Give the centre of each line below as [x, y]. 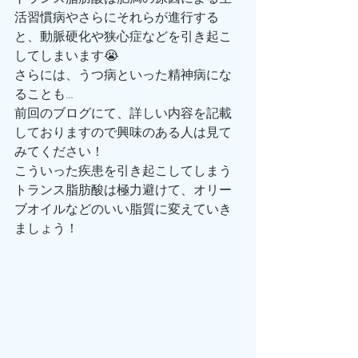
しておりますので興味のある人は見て [123, 133]
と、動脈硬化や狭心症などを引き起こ [123, 37]
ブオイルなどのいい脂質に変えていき [123, 209]
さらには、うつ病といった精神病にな [123, 75]
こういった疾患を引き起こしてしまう [123, 171]
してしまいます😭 [67, 56]
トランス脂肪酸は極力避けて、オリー [123, 190]
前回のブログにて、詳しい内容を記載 [123, 113]
